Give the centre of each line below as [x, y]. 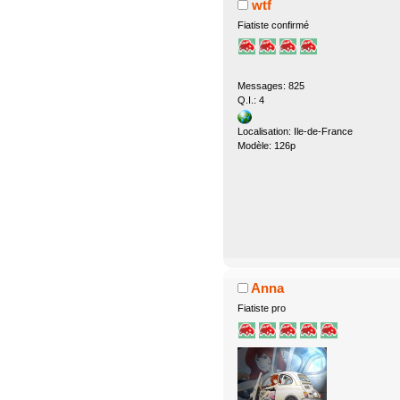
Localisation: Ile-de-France [295, 131]
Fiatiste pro [261, 308]
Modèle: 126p [266, 145]
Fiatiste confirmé [273, 25]
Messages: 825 [271, 85]
